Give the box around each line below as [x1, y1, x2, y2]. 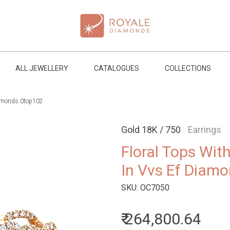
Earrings [188, 124, 221, 135]
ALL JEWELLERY [15, 64, 68, 72]
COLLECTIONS [164, 64, 211, 72]
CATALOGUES [93, 64, 139, 72]
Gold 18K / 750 [121, 124, 183, 135]
